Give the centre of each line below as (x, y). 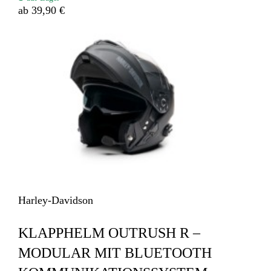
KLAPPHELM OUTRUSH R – (109, 233)
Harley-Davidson (56, 200)
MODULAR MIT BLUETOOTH (115, 253)
